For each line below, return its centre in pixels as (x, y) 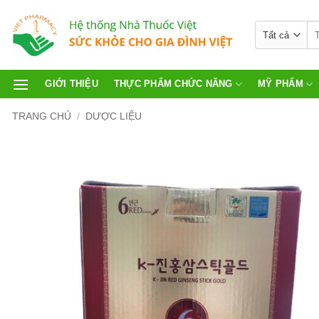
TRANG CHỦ (42, 116)
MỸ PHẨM (281, 84)
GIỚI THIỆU (72, 84)
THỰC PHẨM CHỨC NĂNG (173, 84)
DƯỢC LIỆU (114, 116)
